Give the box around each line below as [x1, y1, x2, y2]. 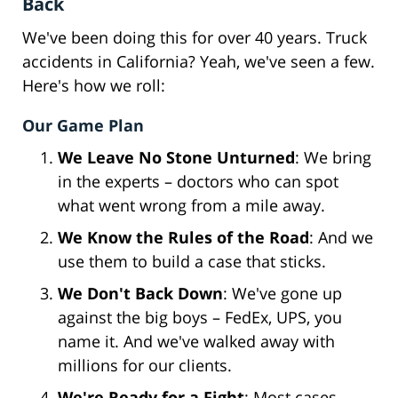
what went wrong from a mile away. [58, 195, 325, 217]
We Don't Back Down [58, 283, 223, 305]
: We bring [295, 147, 371, 169]
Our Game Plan [22, 115, 144, 137]
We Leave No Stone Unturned [58, 147, 295, 169]
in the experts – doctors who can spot [58, 171, 338, 193]
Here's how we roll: [22, 75, 165, 97]
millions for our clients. [58, 354, 232, 377]
